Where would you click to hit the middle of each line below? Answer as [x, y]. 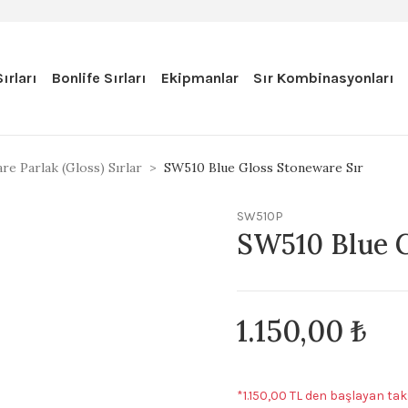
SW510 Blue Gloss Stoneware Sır [264, 168]
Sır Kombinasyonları [324, 78]
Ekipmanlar [200, 78]
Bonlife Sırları [99, 78]
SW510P [260, 216]
